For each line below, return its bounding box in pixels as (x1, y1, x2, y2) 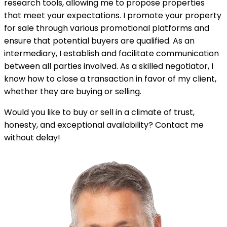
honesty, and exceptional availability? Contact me (4, 119, 204, 131)
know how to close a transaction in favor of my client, (4, 73, 216, 85)
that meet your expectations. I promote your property (4, 10, 221, 22)
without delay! (4, 132, 60, 144)
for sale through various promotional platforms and (4, 22, 209, 34)
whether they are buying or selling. (4, 86, 141, 98)
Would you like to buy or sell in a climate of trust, (4, 106, 195, 119)
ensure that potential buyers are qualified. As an (4, 35, 195, 47)
